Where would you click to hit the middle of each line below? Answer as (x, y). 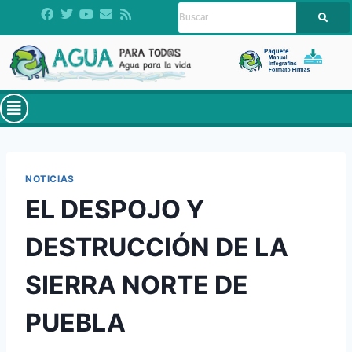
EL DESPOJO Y (115, 210)
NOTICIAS (50, 179)
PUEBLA (75, 323)
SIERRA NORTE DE (137, 285)
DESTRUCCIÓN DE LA (157, 247)
